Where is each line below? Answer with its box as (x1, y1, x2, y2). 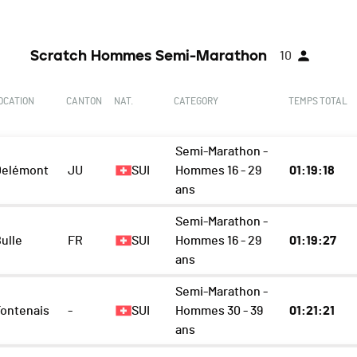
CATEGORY (174, 96, 219, 107)
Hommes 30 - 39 (175, 304, 264, 318)
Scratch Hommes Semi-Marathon (30, 47, 267, 65)
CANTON (66, 96, 103, 107)
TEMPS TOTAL (288, 96, 347, 107)
